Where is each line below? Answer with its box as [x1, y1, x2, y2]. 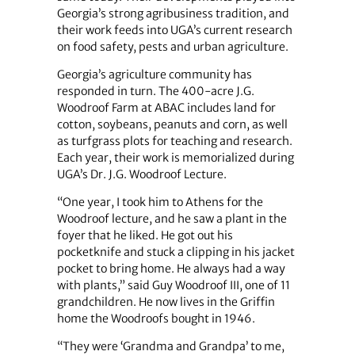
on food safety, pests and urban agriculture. [56, 39, 288, 54]
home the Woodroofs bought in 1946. [56, 311, 255, 326]
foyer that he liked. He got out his [56, 228, 233, 243]
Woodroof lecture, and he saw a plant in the [56, 212, 287, 227]
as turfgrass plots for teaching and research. [56, 133, 292, 148]
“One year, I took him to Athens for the [56, 195, 263, 210]
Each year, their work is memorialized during [56, 150, 294, 165]
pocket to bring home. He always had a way [56, 261, 285, 277]
